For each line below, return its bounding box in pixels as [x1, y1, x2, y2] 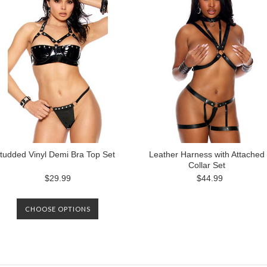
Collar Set [188, 160, 225, 170]
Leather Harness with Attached [148, 150, 265, 159]
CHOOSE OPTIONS [24, 205, 91, 213]
